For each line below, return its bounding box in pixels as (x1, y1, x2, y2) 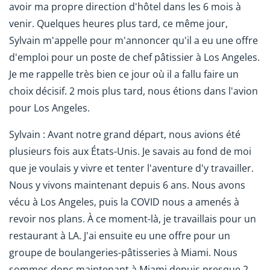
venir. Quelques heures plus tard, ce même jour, (9, 16, 228, 30)
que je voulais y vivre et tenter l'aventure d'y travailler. (9, 162, 254, 175)
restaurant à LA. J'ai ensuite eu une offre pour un (9, 229, 230, 243)
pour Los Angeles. (9, 101, 90, 115)
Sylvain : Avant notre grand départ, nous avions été (9, 128, 240, 142)
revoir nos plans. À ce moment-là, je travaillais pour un (9, 212, 256, 226)
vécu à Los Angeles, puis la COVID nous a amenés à (9, 195, 239, 209)
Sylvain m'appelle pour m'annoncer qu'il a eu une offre (9, 33, 258, 47)
